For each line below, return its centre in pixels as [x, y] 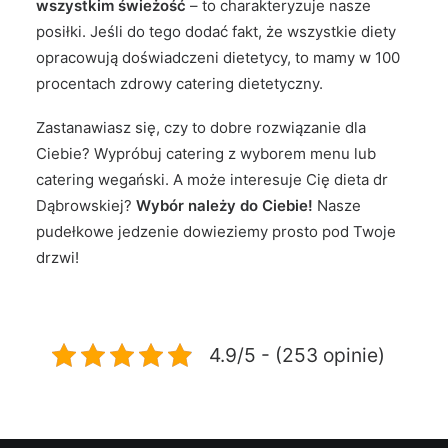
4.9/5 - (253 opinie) [296, 355]
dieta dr [361, 179]
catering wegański [100, 179]
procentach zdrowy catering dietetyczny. [179, 83]
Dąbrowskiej [80, 205]
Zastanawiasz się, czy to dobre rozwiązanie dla [201, 127]
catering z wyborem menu [258, 153]
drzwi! [57, 257]
